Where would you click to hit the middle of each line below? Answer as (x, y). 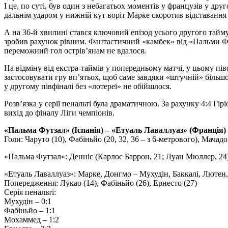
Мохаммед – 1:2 (32, 219)
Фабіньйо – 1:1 (30, 210)
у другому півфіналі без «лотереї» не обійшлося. (88, 86)
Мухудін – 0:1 (28, 201)
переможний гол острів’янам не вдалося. (75, 50)
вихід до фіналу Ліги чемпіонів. (59, 112)
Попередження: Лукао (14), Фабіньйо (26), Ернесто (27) (101, 183)
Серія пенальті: (30, 192)
